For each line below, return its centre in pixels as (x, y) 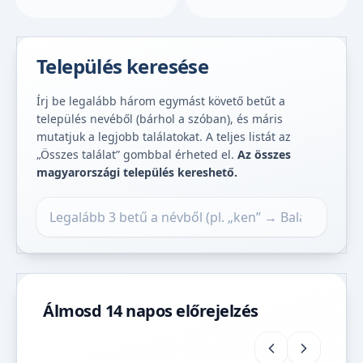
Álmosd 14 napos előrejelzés (151, 310)
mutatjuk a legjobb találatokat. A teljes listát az (164, 136)
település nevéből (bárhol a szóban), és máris (160, 118)
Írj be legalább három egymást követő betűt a (161, 100)
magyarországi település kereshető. (137, 172)
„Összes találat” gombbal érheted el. (137, 154)
